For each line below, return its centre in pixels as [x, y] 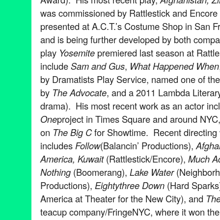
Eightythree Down [130, 185]
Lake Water [153, 172]
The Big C [73, 132]
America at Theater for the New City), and [123, 198]
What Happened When [174, 66]
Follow [88, 145]
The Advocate [79, 92]
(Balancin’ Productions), [148, 145]
